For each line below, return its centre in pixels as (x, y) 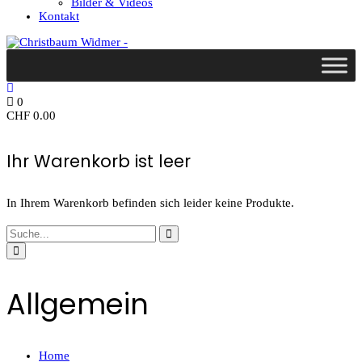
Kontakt (59, 16)
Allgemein (78, 304)
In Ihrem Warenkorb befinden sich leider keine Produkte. (150, 202)
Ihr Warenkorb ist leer (99, 161)
